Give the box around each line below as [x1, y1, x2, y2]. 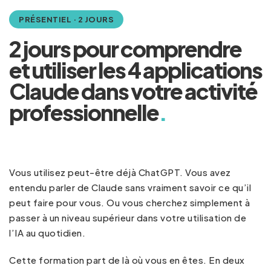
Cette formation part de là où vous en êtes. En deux [9, 253, 245, 266]
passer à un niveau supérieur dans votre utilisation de [9, 211, 246, 223]
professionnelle [9, 99, 158, 126]
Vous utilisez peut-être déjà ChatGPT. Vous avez [9, 166, 231, 178]
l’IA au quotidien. [9, 226, 85, 238]
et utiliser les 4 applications [9, 56, 262, 83]
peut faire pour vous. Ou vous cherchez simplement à [9, 196, 250, 208]
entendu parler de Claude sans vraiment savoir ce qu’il [9, 181, 251, 193]
